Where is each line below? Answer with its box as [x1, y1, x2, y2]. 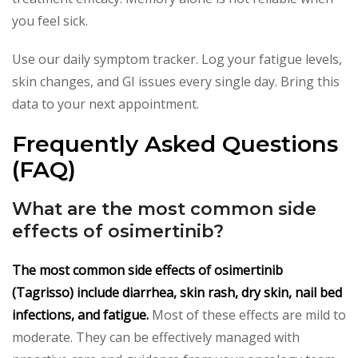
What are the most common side [12, 197, 316, 220]
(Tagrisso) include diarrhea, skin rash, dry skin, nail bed [12, 283, 342, 301]
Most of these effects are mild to [149, 305, 346, 324]
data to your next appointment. [12, 94, 199, 113]
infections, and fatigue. [12, 305, 149, 324]
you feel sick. [12, 11, 88, 30]
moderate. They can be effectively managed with [12, 328, 300, 346]
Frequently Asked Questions [12, 129, 338, 157]
